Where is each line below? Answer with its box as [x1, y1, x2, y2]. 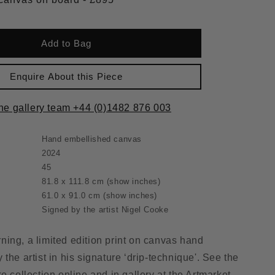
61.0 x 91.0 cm [42, 191, 101, 200]
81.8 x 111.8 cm [42, 177, 104, 186]
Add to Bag [41, 37, 92, 48]
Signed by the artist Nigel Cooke [42, 205, 169, 214]
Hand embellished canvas [42, 134, 142, 144]
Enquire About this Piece [10, 71, 123, 82]
